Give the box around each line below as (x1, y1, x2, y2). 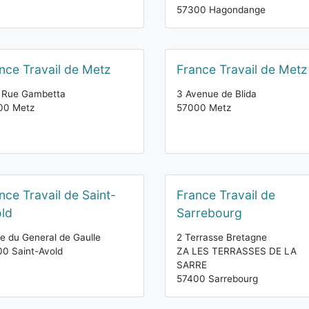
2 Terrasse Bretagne (177, 232, 267, 243)
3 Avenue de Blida (177, 88, 257, 99)
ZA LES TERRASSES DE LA (177, 246, 297, 257)
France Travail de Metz (177, 62, 308, 77)
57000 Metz (177, 102, 231, 113)
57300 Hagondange (177, 4, 266, 15)
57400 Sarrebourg (177, 273, 258, 284)
